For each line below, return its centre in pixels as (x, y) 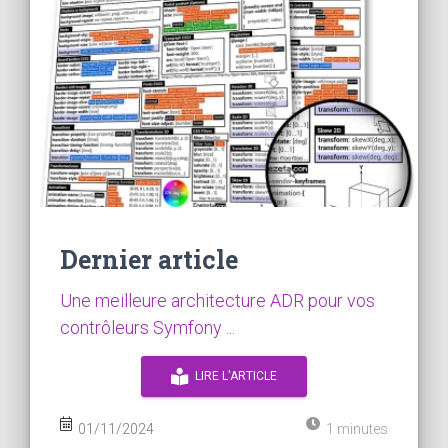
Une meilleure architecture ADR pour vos (217, 300)
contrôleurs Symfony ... (147, 327)
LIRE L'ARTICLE (233, 375)
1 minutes (354, 428)
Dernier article (149, 259)
